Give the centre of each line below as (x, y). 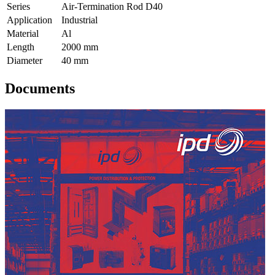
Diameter (25, 61)
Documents (40, 89)
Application (29, 20)
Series (18, 7)
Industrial (79, 20)
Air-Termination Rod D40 (112, 7)
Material (23, 34)
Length (21, 47)
